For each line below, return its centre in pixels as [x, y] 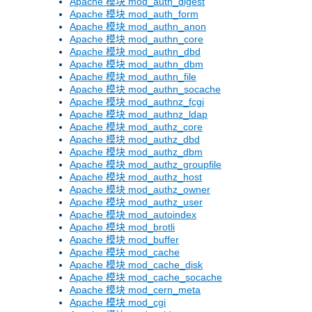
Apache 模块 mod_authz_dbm [136, 152]
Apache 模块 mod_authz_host [136, 177]
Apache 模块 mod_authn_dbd [135, 52]
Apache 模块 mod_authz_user [136, 202]
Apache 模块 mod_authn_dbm [136, 64]
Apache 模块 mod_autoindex [133, 215]
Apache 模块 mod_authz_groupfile [146, 165]
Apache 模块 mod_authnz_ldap [139, 115]
